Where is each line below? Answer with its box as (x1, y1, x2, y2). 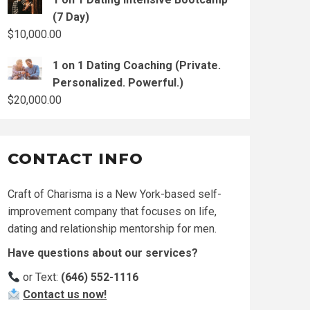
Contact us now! (23, 288, 107, 301)
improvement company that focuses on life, (8, 205, 217, 218)
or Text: (20, 271, 62, 284)
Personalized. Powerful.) (53, 76, 183, 89)
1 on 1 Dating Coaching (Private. (53, 59, 221, 72)
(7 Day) (53, 10, 89, 24)
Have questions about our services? (8, 246, 198, 259)
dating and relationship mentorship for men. (8, 222, 217, 235)
